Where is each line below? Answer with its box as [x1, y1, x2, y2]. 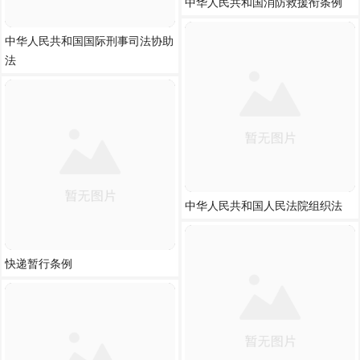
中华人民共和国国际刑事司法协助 [5, 35, 174, 47]
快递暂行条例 [5, 257, 72, 270]
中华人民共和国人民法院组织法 [185, 199, 342, 212]
